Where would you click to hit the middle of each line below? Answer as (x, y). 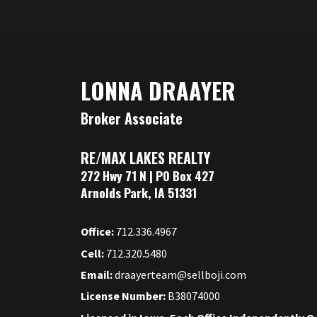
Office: (98, 232)
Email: (98, 275)
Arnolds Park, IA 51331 (139, 193)
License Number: (124, 296)
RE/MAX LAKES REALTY (145, 158)
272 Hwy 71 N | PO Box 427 (148, 176)
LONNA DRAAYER (158, 91)
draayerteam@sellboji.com (180, 275)
